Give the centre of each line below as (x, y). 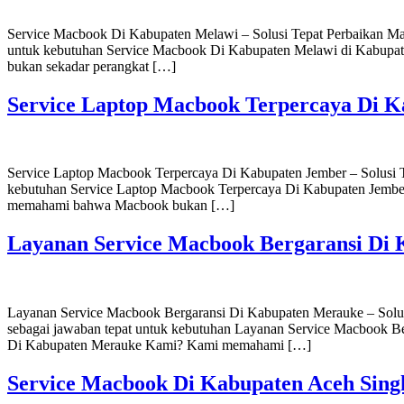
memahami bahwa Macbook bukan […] (121, 206)
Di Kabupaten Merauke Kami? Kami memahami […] (159, 345)
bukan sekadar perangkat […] (92, 66)
